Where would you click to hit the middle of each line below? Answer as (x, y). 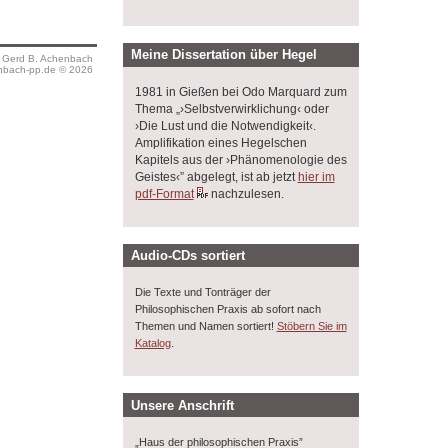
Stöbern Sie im (311, 326)
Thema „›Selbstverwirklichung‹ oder (231, 108)
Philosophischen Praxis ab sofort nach (227, 309)
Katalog (152, 343)
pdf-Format (164, 193)
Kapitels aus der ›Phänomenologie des (240, 159)
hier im (316, 176)
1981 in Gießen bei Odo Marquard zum (240, 91)
